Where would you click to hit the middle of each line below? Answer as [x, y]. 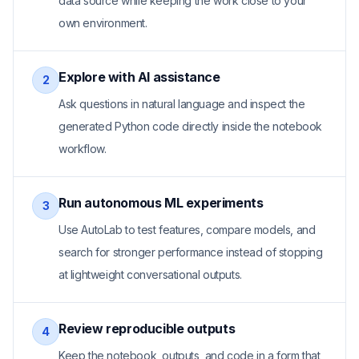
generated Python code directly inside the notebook [191, 126]
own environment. [103, 23]
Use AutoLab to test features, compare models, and [187, 230]
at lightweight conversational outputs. [150, 274]
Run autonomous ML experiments [161, 203]
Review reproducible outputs [147, 329]
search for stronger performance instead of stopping [191, 252]
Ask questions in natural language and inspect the [182, 104]
